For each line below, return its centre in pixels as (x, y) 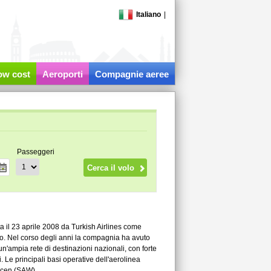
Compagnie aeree (132, 74)
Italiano (148, 15)
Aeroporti (62, 74)
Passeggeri (35, 152)
